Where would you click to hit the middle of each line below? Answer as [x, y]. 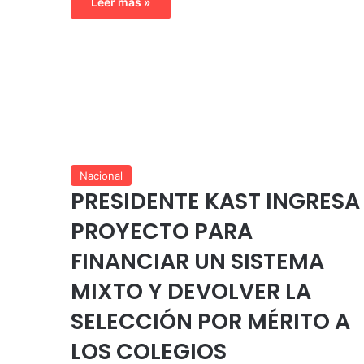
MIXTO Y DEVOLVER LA [191, 291]
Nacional [101, 175]
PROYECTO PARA [162, 231]
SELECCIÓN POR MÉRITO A [210, 321]
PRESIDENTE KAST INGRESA [215, 201]
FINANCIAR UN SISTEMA [197, 261]
